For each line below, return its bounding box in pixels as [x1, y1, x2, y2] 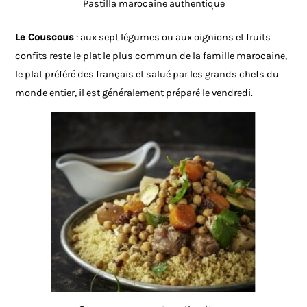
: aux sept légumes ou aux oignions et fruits [74, 32, 271, 44]
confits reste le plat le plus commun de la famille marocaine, [15, 50, 288, 62]
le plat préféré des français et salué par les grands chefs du [15, 69, 280, 81]
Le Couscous [15, 32, 75, 44]
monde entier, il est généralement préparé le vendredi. [15, 87, 254, 99]
